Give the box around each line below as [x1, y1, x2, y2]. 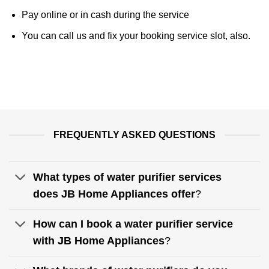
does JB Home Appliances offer [33, 188, 196, 200]
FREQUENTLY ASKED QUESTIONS [53, 130, 216, 141]
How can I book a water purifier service [33, 218, 234, 231]
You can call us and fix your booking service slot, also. [21, 30, 250, 41]
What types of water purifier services [33, 171, 222, 183]
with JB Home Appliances [33, 235, 165, 247]
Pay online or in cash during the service [21, 10, 189, 20]
